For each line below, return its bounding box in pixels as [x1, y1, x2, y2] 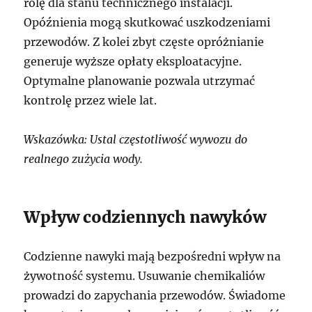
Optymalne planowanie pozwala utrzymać [24, 73, 256, 88]
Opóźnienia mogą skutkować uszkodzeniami [24, 15, 271, 29]
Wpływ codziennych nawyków [24, 206, 267, 227]
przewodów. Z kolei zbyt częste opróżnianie [24, 34, 265, 49]
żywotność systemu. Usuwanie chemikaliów [24, 268, 265, 283]
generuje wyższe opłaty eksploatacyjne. [24, 54, 242, 68]
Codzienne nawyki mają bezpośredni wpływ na [24, 249, 281, 263]
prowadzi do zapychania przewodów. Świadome [24, 288, 286, 302]
